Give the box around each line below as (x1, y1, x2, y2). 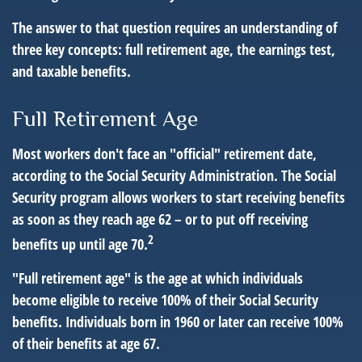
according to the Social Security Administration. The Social (12, 166, 336, 185)
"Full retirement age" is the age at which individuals (12, 268, 303, 288)
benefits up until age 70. (12, 234, 148, 254)
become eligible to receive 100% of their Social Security (12, 290, 318, 309)
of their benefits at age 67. (12, 334, 160, 353)
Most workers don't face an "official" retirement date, (12, 144, 317, 163)
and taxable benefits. (12, 61, 131, 81)
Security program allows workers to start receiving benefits (12, 187, 345, 207)
